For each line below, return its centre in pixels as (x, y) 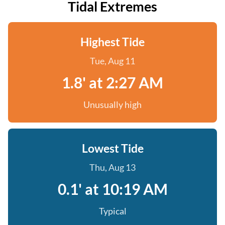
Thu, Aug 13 (113, 167)
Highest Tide (113, 42)
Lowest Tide (113, 148)
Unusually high (113, 104)
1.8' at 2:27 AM (113, 82)
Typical (113, 211)
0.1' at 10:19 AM (113, 189)
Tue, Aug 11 (113, 61)
